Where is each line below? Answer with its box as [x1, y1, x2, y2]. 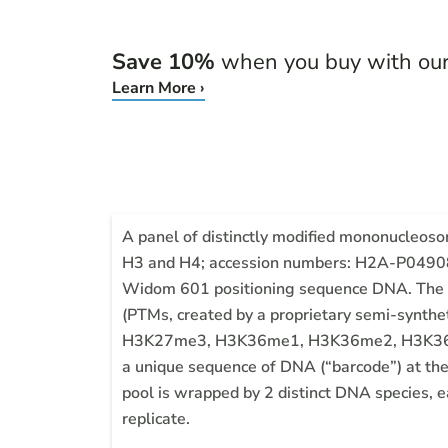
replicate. [122, 407, 190, 430]
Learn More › [112, 76, 205, 99]
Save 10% [112, 46, 215, 77]
